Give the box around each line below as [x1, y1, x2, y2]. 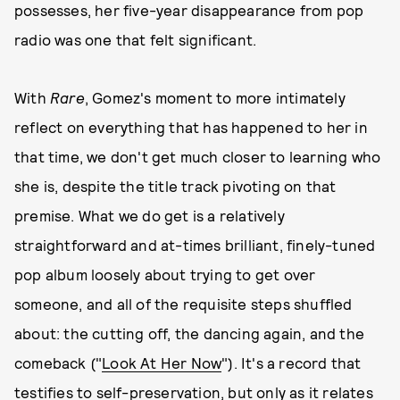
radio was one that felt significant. [14, 30, 257, 48]
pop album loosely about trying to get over [14, 265, 316, 283]
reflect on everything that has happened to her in [14, 118, 368, 136]
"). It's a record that [221, 354, 362, 371]
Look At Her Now [102, 354, 222, 371]
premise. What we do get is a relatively [14, 206, 285, 224]
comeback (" [14, 354, 103, 371]
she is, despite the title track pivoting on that [14, 177, 337, 195]
